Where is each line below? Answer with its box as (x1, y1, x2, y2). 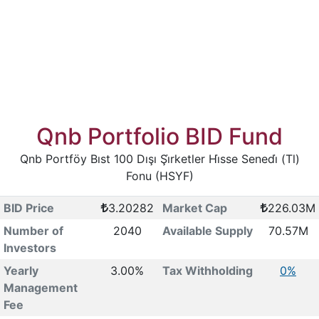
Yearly (3, 263, 38, 278)
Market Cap (162, 201, 227, 215)
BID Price (3, 201, 54, 215)
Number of (3, 224, 63, 238)
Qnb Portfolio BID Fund (36, 122, 283, 150)
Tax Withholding (162, 263, 253, 278)
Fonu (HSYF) (125, 169, 194, 183)
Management (3, 281, 78, 295)
